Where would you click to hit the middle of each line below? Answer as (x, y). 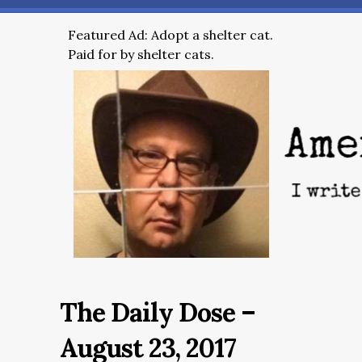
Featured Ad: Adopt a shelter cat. (170, 35)
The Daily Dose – (158, 312)
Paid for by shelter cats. (141, 54)
